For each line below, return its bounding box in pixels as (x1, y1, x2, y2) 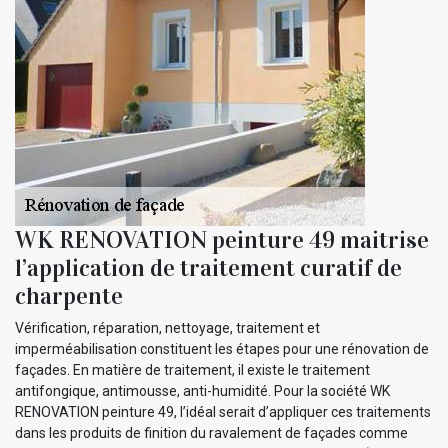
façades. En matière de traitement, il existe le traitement (15, 361, 370, 378)
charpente (15, 280, 123, 311)
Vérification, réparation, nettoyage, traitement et (15, 319, 320, 336)
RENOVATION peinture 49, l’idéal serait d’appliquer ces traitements (15, 403, 431, 420)
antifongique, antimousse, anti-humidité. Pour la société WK (15, 382, 390, 399)
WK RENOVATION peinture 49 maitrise (15, 224, 429, 255)
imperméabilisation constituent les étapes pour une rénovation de (15, 340, 429, 357)
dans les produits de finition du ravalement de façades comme (15, 424, 408, 441)
